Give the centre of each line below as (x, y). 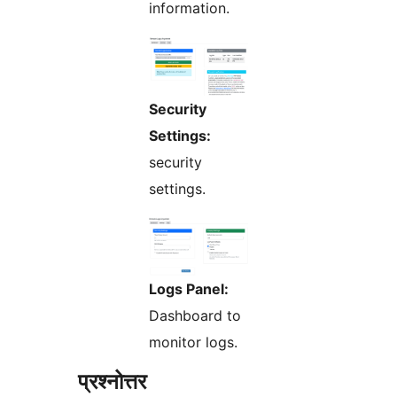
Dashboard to (195, 316)
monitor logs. (193, 343)
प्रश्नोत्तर (112, 382)
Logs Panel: (189, 289)
